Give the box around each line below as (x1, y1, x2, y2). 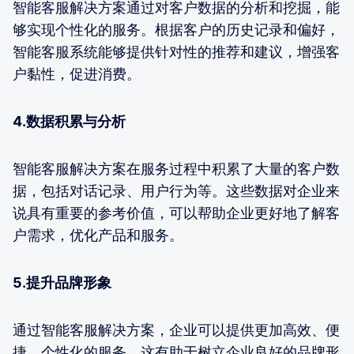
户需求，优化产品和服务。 (13, 226, 183, 243)
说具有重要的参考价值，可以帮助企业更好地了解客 (13, 204, 340, 221)
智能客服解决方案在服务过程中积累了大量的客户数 (13, 160, 340, 177)
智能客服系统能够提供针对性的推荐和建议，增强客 (13, 43, 340, 60)
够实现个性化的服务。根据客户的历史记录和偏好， (13, 21, 340, 38)
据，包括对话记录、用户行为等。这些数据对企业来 (13, 182, 340, 199)
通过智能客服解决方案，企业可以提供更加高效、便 (13, 321, 340, 338)
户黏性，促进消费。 (13, 65, 141, 82)
